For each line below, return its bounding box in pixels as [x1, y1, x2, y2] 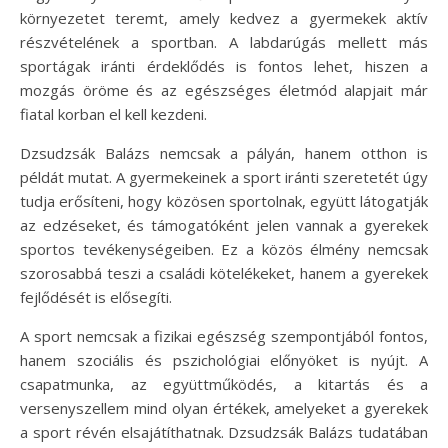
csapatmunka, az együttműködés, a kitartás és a [20, 373, 428, 394]
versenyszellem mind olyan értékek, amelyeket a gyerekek [20, 397, 428, 418]
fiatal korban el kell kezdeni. [20, 103, 207, 124]
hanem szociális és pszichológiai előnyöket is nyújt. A [20, 349, 428, 370]
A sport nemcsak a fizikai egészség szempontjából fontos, [20, 325, 428, 346]
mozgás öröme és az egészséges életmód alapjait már [20, 79, 428, 100]
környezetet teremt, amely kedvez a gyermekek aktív [20, 7, 428, 28]
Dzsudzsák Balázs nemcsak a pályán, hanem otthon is [20, 142, 428, 163]
